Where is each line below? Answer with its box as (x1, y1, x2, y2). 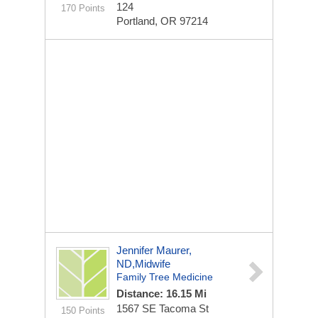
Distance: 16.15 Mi (116, 287, 207, 300)
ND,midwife (116, 258, 170, 270)
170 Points (60, 3, 105, 13)
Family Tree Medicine (116, 271, 213, 283)
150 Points (60, 305, 105, 316)
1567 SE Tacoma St (116, 302, 209, 314)
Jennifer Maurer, (116, 244, 192, 256)
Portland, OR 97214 (116, 15, 208, 27)
